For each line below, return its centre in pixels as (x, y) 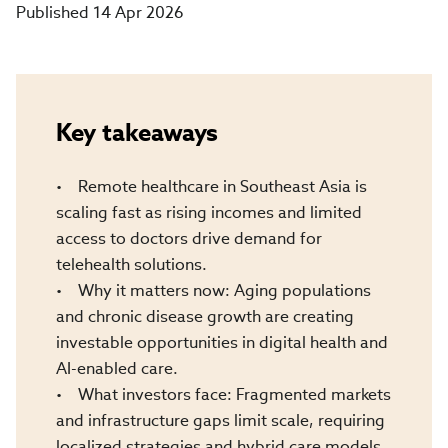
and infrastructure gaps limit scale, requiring (220, 420)
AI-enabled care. (119, 368)
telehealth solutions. (133, 264)
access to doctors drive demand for (189, 238)
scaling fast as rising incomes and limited (209, 212)
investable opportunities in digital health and (222, 342)
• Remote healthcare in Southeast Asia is (211, 186)
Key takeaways (137, 131)
